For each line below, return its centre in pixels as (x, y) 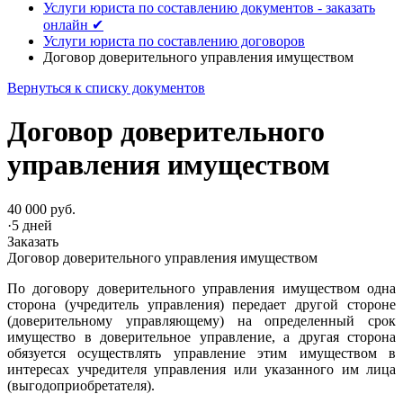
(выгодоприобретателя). (81, 385)
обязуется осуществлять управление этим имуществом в (201, 353)
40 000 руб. (41, 209)
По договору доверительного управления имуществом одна (201, 288)
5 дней (32, 225)
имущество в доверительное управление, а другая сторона (201, 336)
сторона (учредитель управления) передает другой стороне (201, 304)
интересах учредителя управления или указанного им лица (201, 369)
